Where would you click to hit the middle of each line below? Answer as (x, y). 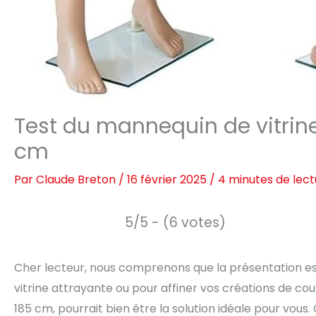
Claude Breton (77, 180)
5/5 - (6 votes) (175, 223)
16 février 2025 (168, 180)
